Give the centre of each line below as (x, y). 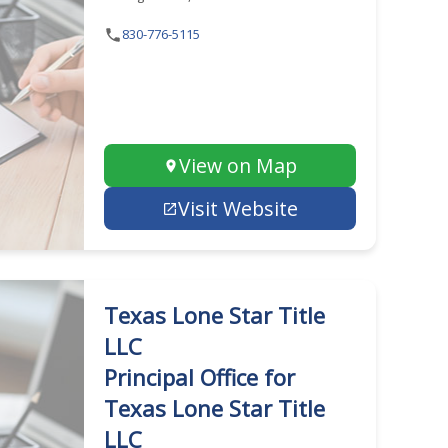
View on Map (237, 165)
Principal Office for (199, 377)
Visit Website (237, 208)
